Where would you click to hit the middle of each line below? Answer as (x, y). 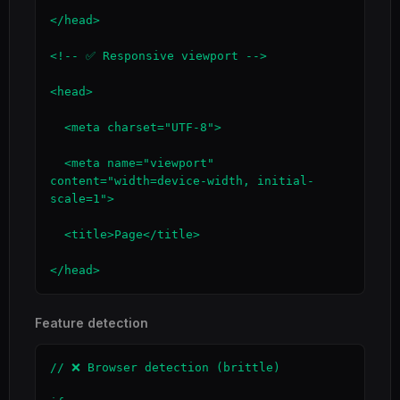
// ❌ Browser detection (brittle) (165, 367)
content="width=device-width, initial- (182, 181)
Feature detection (92, 323)
